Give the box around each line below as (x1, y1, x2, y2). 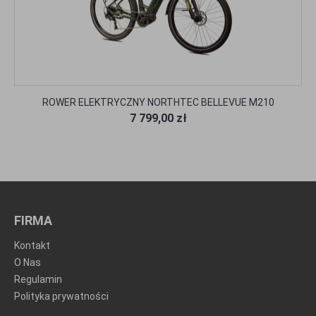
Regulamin (14, 274, 62, 286)
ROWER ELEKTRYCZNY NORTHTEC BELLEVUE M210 (42, 97, 274, 109)
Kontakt (14, 240, 50, 252)
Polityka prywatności (14, 291, 109, 303)
